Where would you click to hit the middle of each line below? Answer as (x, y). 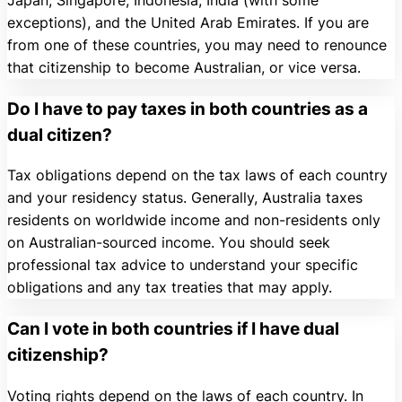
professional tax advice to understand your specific (183, 265)
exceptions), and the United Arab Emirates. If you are (188, 22)
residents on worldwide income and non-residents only (194, 220)
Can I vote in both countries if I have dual (173, 328)
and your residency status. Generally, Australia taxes (185, 198)
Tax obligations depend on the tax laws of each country (197, 175)
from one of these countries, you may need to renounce (197, 44)
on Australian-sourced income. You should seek (169, 243)
